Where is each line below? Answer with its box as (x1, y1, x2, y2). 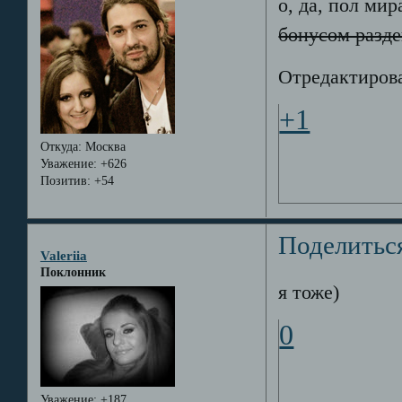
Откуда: (39, 139, 82, 153)
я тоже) (278, 281, 340, 303)
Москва (81, 139, 126, 153)
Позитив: (39, 173, 91, 188)
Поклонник (39, 266, 106, 280)
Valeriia (39, 248, 87, 264)
